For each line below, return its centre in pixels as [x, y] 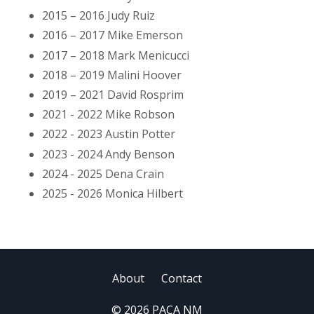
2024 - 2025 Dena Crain [103, 173]
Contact [182, 278]
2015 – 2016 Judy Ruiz [98, 16]
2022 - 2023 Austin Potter [109, 134]
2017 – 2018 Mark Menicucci [116, 55]
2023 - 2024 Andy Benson [108, 154]
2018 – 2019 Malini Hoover [112, 75]
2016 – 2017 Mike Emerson [112, 35]
